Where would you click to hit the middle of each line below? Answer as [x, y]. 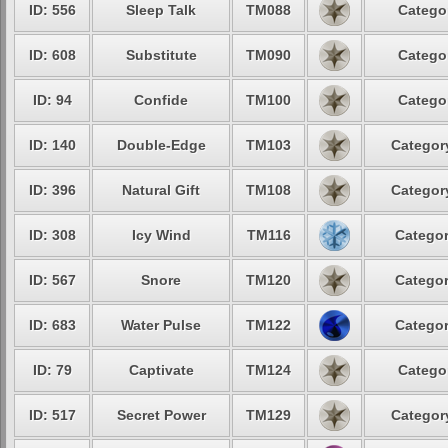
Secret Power [161, 415]
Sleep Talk [161, 10]
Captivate [161, 370]
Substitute [161, 55]
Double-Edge [161, 145]
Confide [161, 100]
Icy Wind [161, 235]
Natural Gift [161, 190]
